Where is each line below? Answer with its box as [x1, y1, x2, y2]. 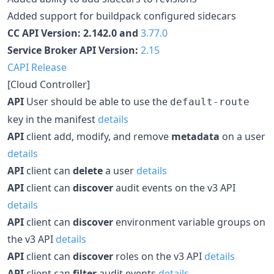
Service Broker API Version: [7, 43, 141, 57]
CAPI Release [7, 60, 67, 74]
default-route [170, 95, 250, 108]
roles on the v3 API [113, 249, 204, 263]
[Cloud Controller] [7, 77, 90, 91]
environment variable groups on [113, 215, 265, 229]
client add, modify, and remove [24, 129, 171, 143]
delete [73, 163, 103, 177]
